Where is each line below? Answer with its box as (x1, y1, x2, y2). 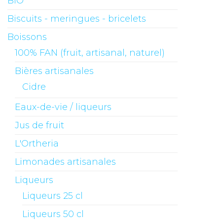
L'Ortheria (15, 138, 59, 149)
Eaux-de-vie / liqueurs (15, 102, 111, 113)
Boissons (7, 32, 47, 43)
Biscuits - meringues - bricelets (7, 13, 146, 25)
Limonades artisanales (15, 156, 116, 168)
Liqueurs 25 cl (22, 190, 83, 202)
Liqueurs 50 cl (22, 209, 84, 220)
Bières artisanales (15, 66, 94, 77)
